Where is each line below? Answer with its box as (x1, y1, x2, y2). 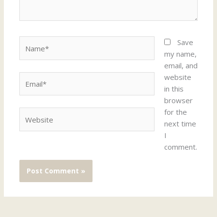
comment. (164, 142, 197, 152)
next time (164, 119, 196, 129)
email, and (164, 61, 198, 71)
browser (164, 95, 193, 106)
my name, (164, 49, 197, 59)
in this (164, 84, 184, 94)
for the (164, 107, 187, 117)
